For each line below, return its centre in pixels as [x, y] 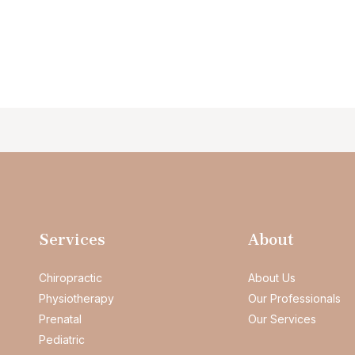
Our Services [282, 319]
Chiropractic [70, 278]
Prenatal [60, 319]
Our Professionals [294, 299]
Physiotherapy [76, 299]
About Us [272, 278]
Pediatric [61, 340]
